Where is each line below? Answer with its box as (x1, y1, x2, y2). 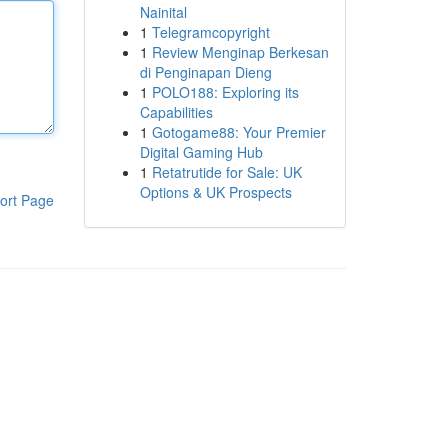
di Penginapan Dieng (139, 62, 272, 82)
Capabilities (139, 102, 213, 122)
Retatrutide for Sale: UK (151, 162, 302, 182)
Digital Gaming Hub (139, 142, 263, 162)
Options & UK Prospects (139, 182, 292, 202)
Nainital (139, 2, 187, 22)
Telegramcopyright (151, 22, 270, 42)
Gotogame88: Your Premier (151, 122, 326, 142)
